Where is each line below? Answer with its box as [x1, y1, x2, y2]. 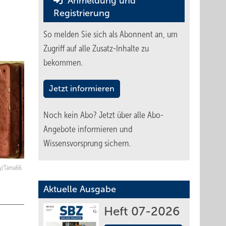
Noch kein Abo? [43, 110, 99, 120]
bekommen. [43, 58, 83, 68]
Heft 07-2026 [104, 205, 180, 218]
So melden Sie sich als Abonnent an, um [43, 29, 178, 39]
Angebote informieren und [43, 124, 132, 134]
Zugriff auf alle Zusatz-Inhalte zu [43, 43, 149, 53]
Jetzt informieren [49, 84, 115, 93]
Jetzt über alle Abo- [99, 110, 163, 120]
